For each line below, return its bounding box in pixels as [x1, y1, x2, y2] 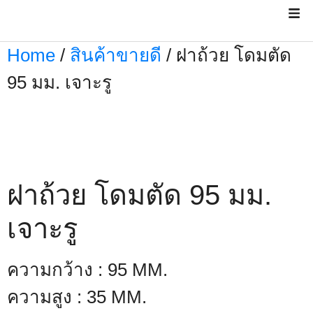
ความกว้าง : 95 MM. [7, 259, 168, 280]
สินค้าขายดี [70, 45, 161, 66]
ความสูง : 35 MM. [7, 286, 147, 307]
